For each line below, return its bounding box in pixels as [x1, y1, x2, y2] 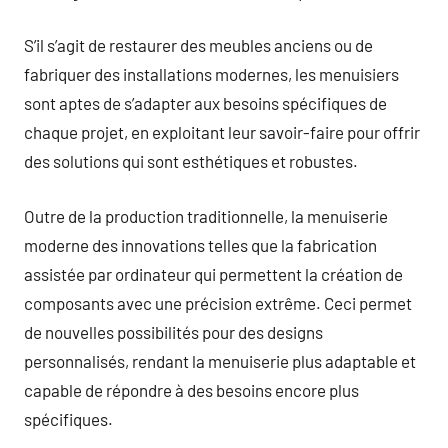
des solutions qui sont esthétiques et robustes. [24, 151, 358, 171]
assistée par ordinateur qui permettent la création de [24, 263, 403, 284]
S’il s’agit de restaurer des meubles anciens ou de [24, 35, 373, 55]
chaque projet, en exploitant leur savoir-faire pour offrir [24, 122, 420, 142]
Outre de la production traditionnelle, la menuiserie [24, 205, 388, 226]
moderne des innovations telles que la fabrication [24, 234, 377, 255]
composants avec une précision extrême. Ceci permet [24, 292, 412, 313]
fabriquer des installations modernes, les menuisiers [24, 64, 399, 84]
